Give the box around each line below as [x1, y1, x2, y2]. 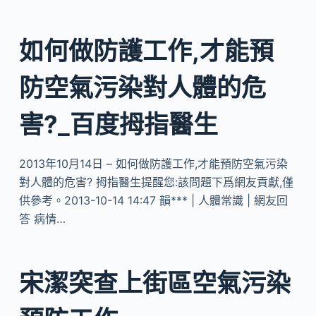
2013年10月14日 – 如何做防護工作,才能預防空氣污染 [18, 156, 288, 171]
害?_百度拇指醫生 [18, 109, 218, 139]
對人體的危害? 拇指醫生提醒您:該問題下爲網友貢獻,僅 [18, 174, 293, 189]
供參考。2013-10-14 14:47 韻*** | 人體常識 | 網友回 [18, 193, 288, 207]
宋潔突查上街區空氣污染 [18, 268, 291, 298]
